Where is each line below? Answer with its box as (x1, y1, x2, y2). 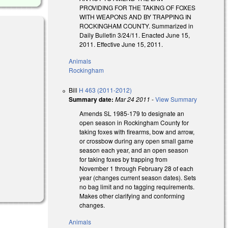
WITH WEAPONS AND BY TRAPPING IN (79, 12, 192, 21)
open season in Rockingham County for (79, 118, 189, 127)
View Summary (155, 94, 197, 103)
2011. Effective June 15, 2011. (79, 39, 163, 48)
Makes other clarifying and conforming (79, 191, 185, 200)
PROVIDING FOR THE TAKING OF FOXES (79, 3, 196, 12)
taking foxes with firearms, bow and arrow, (79, 127, 195, 136)
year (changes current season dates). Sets (79, 173, 196, 182)
